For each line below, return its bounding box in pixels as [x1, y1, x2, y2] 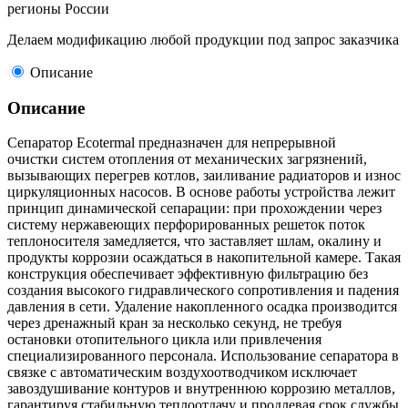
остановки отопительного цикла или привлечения [7, 331, 321, 348]
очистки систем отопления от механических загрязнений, [7, 151, 367, 168]
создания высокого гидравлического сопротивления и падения [7, 282, 399, 299]
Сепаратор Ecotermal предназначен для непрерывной [7, 135, 336, 151]
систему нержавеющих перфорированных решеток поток [7, 217, 365, 233]
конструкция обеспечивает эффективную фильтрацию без [7, 266, 368, 282]
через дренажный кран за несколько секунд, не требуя [7, 315, 342, 331]
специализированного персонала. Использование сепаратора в [7, 348, 399, 364]
